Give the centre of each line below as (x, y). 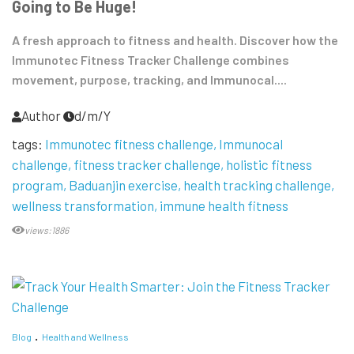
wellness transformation (83, 205)
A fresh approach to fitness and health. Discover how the (175, 40)
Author (41, 115)
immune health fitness (224, 205)
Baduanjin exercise (123, 185)
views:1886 (47, 230)
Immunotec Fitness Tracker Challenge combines (151, 59)
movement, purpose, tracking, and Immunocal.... (149, 79)
